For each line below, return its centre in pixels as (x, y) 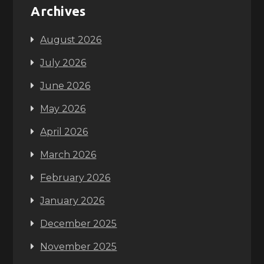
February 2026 (75, 178)
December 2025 (79, 224)
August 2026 (71, 40)
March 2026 (68, 155)
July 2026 (63, 63)
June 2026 (65, 86)
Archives (58, 11)
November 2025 (79, 247)
